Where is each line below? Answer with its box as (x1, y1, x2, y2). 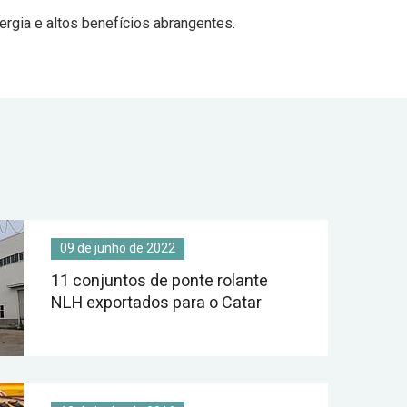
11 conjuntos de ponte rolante (51, 269, 268, 293)
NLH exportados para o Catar (51, 291, 262, 315)
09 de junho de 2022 (60, 239, 175, 258)
